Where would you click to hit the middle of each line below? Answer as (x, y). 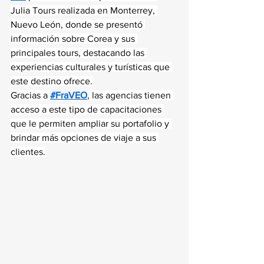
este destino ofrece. (52, 81)
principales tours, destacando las (79, 53)
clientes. (28, 152)
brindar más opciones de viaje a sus (85, 138)
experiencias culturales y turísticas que (91, 67)
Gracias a (30, 95)
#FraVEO (69, 95)
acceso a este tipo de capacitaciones (87, 109)
